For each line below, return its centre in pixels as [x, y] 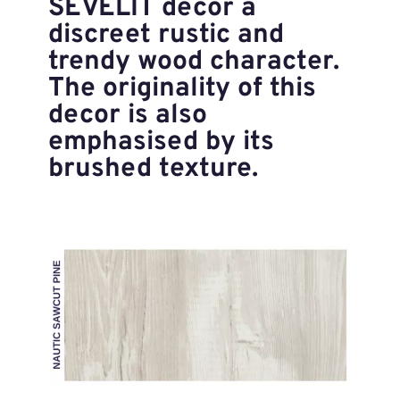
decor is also [127, 116]
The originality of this [182, 89]
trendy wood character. [193, 62]
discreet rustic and [166, 35]
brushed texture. [153, 169]
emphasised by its [161, 142]
